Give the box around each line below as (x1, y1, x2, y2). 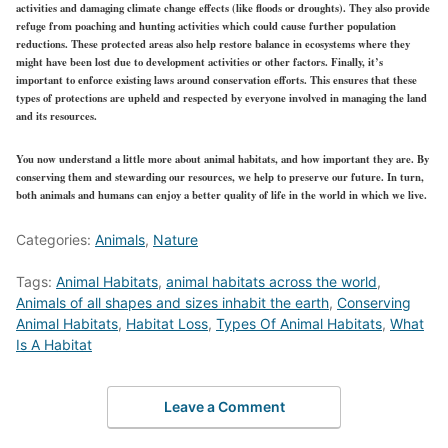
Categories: (16, 230, 95, 248)
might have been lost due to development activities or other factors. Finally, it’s (16, 53, 383, 70)
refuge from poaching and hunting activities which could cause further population (16, 17, 396, 34)
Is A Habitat (16, 335, 92, 353)
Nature (153, 230, 198, 248)
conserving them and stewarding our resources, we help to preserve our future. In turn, (16, 168, 424, 185)
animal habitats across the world (166, 272, 377, 290)
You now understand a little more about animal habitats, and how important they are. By (16, 150, 429, 167)
